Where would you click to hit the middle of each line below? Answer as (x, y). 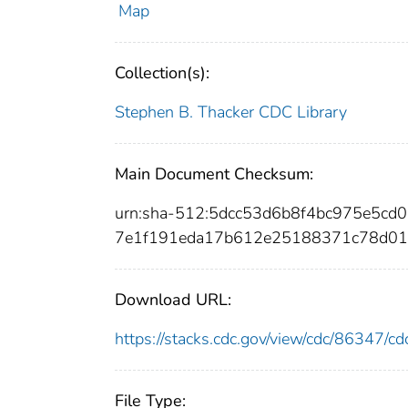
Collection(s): (162, 72)
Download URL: (173, 299)
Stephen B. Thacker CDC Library (231, 112)
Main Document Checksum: (214, 173)
